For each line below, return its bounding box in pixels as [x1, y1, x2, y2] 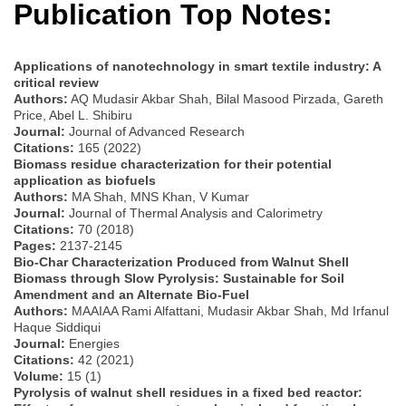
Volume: [14, 368, 63, 383]
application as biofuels [14, 172, 156, 188]
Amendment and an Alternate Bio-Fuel [14, 286, 249, 302]
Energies [65, 335, 120, 351]
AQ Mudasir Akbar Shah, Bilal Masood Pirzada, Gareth [68, 91, 383, 106]
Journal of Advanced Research [65, 123, 245, 139]
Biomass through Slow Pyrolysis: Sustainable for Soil [14, 270, 344, 285]
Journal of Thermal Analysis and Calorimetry [65, 205, 323, 220]
